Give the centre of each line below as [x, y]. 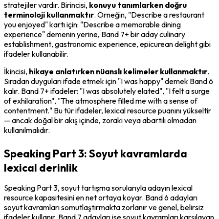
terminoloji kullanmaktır [49, 14]
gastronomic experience [96, 44]
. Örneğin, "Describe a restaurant [149, 14]
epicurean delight [169, 44]
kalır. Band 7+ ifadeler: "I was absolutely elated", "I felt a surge [107, 91]
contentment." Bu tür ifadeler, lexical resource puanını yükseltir [108, 110]
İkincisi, [16, 71]
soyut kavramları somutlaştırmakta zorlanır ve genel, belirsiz [104, 207]
